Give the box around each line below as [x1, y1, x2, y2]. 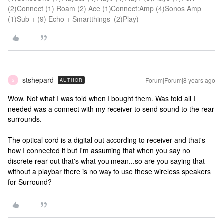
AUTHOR [60, 77, 83, 83]
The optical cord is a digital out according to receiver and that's [8, 135, 205, 145]
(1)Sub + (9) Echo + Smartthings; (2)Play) [8, 14, 139, 24]
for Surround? [8, 177, 52, 187]
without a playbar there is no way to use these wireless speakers [8, 166, 211, 176]
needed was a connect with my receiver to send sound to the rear [8, 104, 214, 113]
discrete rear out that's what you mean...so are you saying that [8, 156, 205, 166]
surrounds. [8, 114, 42, 124]
